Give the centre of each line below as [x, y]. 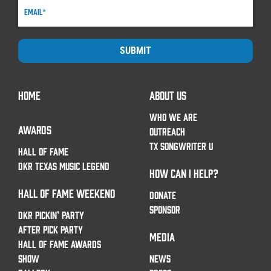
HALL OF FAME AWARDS [60, 244]
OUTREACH [167, 131]
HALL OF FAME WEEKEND [67, 193]
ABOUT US [168, 95]
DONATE [163, 195]
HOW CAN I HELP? [184, 173]
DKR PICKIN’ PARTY [51, 215]
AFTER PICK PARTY [51, 229]
